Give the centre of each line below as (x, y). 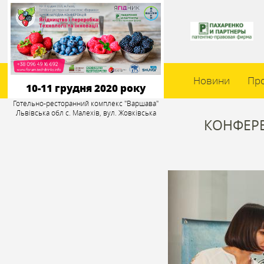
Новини (212, 80)
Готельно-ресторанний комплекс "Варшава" (86, 103)
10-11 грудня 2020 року (86, 88)
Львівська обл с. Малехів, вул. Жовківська (86, 113)
